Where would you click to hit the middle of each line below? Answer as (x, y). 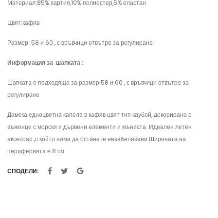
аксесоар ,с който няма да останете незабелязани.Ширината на (97, 139)
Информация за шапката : (45, 63)
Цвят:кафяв (24, 23)
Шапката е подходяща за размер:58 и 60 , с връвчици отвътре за (98, 82)
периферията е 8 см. (36, 151)
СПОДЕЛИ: (23, 171)
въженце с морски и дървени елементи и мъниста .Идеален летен (100, 127)
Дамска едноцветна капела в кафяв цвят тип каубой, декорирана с (99, 115)
